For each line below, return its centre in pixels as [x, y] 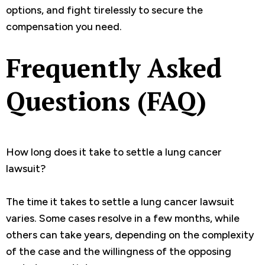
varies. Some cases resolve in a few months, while [123, 218]
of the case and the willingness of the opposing [119, 251]
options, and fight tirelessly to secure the [104, 10]
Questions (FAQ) [106, 101]
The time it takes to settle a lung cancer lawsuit [120, 202]
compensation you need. [64, 27]
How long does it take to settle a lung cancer [114, 152]
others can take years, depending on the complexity [130, 235]
